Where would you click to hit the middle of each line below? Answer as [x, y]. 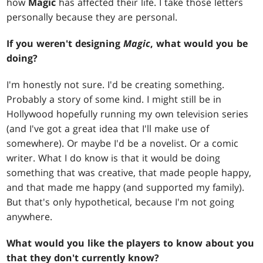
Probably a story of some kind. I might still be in [114, 100]
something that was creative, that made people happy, [129, 173]
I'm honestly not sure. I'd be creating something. [116, 85]
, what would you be [199, 44]
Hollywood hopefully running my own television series [128, 114]
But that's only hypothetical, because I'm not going [121, 202]
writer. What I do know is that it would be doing [114, 158]
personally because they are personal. [92, 17]
